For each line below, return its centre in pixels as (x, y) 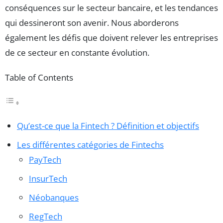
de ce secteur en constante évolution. (77, 53)
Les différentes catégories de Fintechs (90, 145)
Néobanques (54, 198)
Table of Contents (39, 78)
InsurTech (48, 179)
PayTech (45, 160)
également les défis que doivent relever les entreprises (111, 38)
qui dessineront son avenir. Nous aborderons (92, 23)
